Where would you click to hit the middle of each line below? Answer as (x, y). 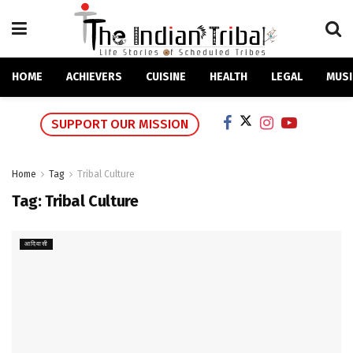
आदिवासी (36, 244)
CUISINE (166, 77)
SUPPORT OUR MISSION (120, 124)
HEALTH (229, 77)
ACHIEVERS (94, 77)
